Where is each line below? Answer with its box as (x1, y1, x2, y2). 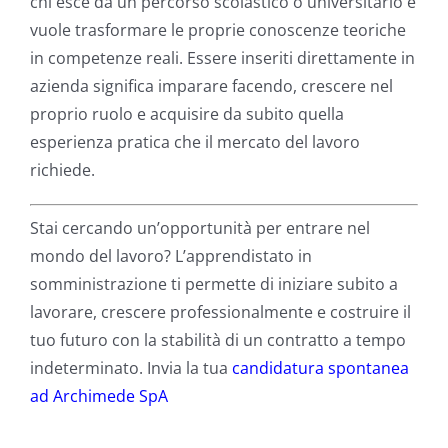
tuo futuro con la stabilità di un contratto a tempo (30, 328, 406, 351)
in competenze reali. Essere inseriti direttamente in (30, 46, 415, 69)
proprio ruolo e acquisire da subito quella (30, 102, 344, 125)
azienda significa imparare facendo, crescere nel (30, 74, 393, 97)
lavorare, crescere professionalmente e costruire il (30, 300, 411, 323)
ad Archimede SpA (30, 384, 168, 407)
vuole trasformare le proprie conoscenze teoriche (30, 18, 406, 41)
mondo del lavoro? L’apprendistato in (30, 244, 312, 267)
